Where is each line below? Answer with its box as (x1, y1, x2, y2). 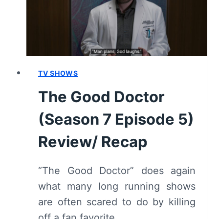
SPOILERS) (89, 42, 134, 52)
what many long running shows (38, 180, 196, 192)
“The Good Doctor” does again (38, 164, 196, 176)
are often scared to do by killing (38, 196, 196, 208)
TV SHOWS (38, 68, 78, 77)
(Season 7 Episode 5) (38, 109, 194, 128)
